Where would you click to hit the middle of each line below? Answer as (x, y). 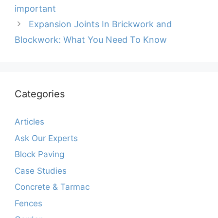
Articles (29, 122)
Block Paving (39, 154)
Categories (40, 94)
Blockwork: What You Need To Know (91, 40)
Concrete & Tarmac (52, 187)
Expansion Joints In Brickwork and (100, 24)
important (35, 9)
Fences (28, 203)
